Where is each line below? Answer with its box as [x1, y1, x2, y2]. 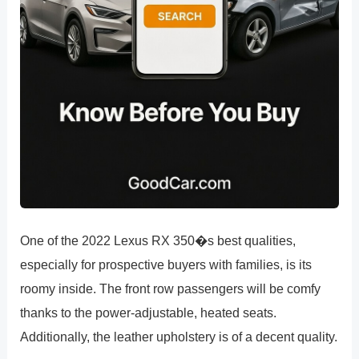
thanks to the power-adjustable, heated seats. [20, 305, 277, 320]
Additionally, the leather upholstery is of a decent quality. [20, 329, 338, 344]
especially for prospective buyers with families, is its [20, 256, 313, 272]
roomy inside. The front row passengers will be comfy [20, 280, 321, 296]
